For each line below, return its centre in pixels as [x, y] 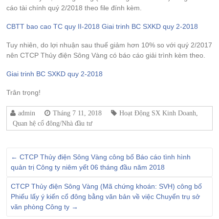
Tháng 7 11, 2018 [77, 113]
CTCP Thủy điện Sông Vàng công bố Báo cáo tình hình [104, 157]
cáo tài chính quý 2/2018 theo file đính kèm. [74, 8]
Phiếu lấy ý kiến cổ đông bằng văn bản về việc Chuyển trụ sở [106, 197]
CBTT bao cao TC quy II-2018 [53, 26]
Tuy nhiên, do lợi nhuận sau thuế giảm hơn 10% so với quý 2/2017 [109, 45]
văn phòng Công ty [41, 207]
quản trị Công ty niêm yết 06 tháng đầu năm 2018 [88, 167]
